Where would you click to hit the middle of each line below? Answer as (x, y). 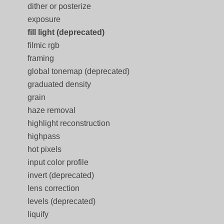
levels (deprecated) (61, 201)
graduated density (59, 84)
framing (41, 58)
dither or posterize (59, 6)
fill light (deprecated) (66, 32)
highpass (44, 136)
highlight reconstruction (69, 123)
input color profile (58, 162)
